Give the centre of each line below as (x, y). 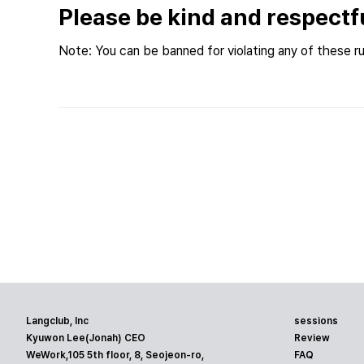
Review (312, 338)
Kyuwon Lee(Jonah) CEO (86, 338)
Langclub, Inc (57, 321)
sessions (316, 321)
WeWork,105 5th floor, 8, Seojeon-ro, (115, 355)
